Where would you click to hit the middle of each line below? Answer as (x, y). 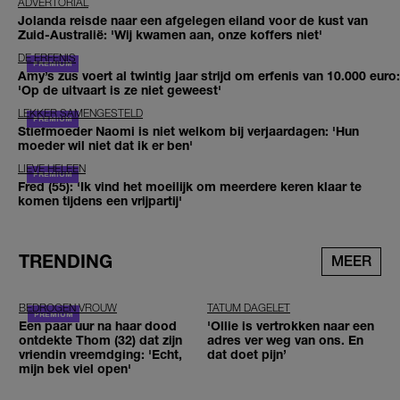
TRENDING (66, 262)
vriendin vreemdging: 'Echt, (100, 354)
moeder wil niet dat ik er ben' (105, 146)
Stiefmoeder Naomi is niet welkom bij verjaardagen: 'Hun (188, 131)
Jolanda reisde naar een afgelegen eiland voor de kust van (193, 21)
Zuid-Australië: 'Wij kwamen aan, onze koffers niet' (170, 35)
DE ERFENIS (47, 58)
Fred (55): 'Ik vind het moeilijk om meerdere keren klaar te (190, 187)
